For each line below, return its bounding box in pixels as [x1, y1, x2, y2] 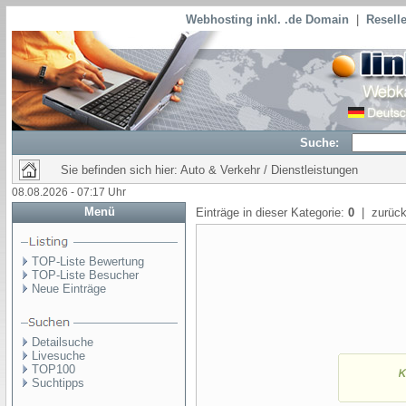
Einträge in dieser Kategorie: [196, 206, 348, 219]
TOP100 [32, 362, 75, 376]
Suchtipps [32, 376, 84, 390]
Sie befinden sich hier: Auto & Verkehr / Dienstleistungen [61, 163, 358, 177]
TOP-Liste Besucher [32, 268, 139, 282]
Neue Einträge [32, 282, 106, 295]
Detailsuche [32, 335, 93, 349]
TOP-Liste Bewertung [32, 255, 144, 268]
